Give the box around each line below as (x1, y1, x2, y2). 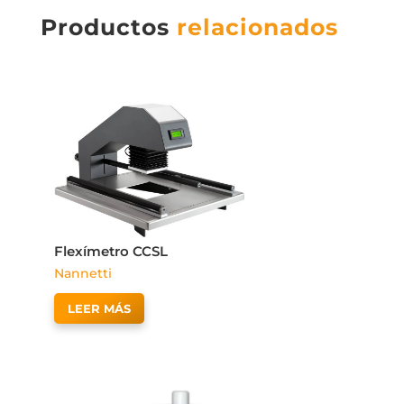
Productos (40, 13, 177, 41)
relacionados (176, 13, 338, 41)
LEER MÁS (67, 300, 131, 316)
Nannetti (53, 264, 112, 281)
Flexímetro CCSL (53, 243, 168, 261)
